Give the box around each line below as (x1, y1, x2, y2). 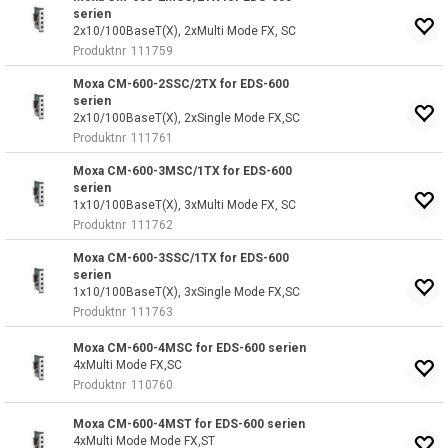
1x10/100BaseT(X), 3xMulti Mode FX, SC (73, 198, 296, 212)
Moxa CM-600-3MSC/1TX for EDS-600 (73, 164, 292, 178)
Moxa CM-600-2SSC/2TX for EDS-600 (73, 77, 289, 91)
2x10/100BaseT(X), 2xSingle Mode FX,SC (73, 111, 300, 125)
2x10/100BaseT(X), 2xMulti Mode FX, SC (73, 24, 296, 38)
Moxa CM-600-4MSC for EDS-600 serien (73, 341, 306, 355)
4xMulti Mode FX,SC (73, 358, 182, 372)
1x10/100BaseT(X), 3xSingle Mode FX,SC (73, 285, 300, 299)
